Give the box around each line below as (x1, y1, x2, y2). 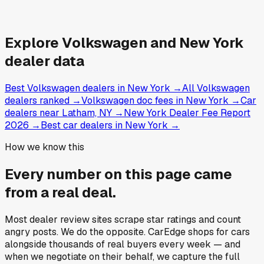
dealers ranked (5, 94, 70, 107)
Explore (5, 34, 62, 52)
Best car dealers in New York (41, 119, 168, 132)
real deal (52, 183, 113, 202)
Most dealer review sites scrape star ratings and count (5, 213, 241, 226)
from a (5, 183, 52, 202)
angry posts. (5, 226, 61, 239)
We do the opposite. (61, 226, 146, 239)
